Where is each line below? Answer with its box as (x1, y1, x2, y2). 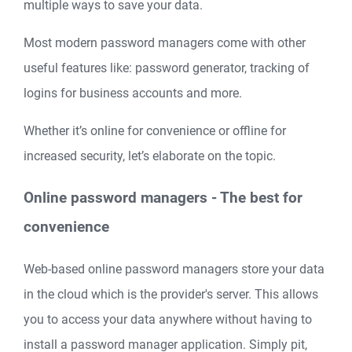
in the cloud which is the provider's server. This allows (24, 286, 318, 302)
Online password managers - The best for (24, 189, 302, 207)
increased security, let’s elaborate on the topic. (24, 148, 276, 164)
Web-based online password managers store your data (24, 261, 324, 277)
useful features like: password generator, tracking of (24, 60, 310, 76)
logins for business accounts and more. (24, 86, 242, 101)
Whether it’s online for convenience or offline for (24, 123, 286, 139)
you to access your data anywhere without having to (24, 311, 312, 327)
